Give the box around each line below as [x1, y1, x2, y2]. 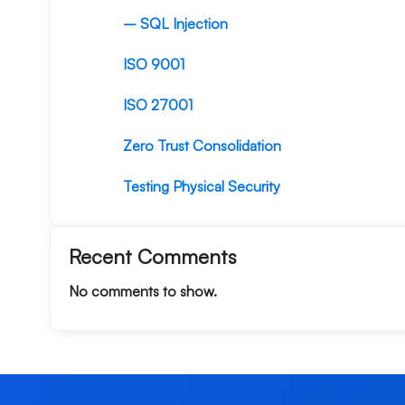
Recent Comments [69, 244, 237, 269]
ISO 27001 [123, 96, 193, 115]
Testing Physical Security [123, 177, 280, 196]
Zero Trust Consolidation [123, 137, 281, 155]
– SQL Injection [123, 14, 228, 33]
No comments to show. [69, 281, 217, 300]
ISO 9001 [123, 55, 184, 74]
